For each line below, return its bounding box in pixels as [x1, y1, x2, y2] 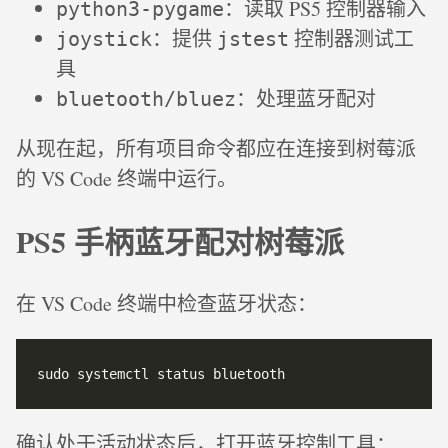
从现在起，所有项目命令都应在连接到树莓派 [16, 134, 416, 162]
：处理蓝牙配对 [236, 84, 376, 112]
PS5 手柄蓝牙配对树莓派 [16, 218, 344, 263]
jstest [217, 26, 289, 51]
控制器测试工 [289, 24, 414, 52]
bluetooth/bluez [56, 86, 236, 111]
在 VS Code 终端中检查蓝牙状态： [16, 289, 317, 317]
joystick [56, 26, 152, 51]
